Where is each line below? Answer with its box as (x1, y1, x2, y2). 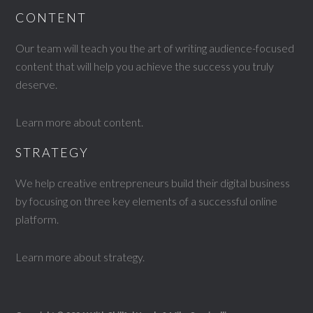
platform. (15, 212, 59, 226)
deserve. (15, 78, 58, 91)
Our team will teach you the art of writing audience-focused (15, 41, 295, 54)
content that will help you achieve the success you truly (15, 59, 275, 73)
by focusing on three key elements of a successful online (15, 194, 278, 208)
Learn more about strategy (15, 250, 143, 263)
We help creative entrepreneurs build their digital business (15, 176, 291, 189)
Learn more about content (15, 115, 142, 129)
